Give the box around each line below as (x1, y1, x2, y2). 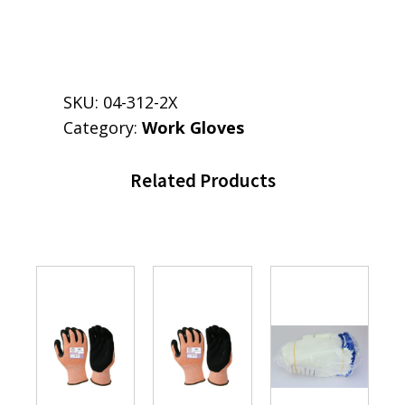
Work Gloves (142, 117, 244, 139)
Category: (63, 117, 142, 139)
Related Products (129, 168, 276, 193)
